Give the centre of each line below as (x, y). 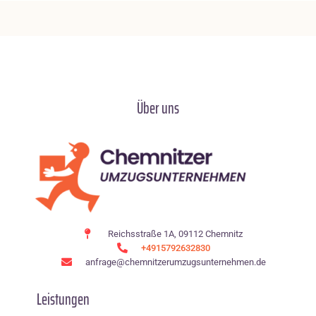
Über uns (158, 108)
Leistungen (63, 299)
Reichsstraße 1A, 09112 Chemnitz (176, 233)
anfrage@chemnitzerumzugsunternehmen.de (175, 262)
